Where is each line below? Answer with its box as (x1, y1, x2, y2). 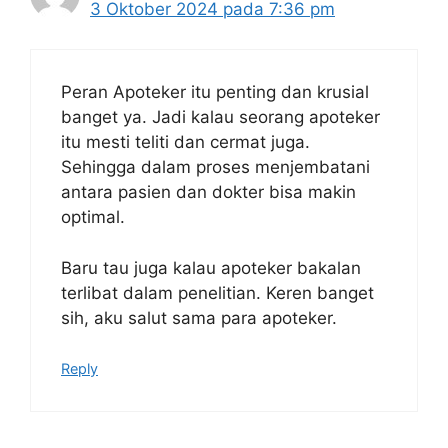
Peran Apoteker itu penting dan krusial (61, 82, 369, 103)
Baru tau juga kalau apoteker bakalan (61, 257, 361, 278)
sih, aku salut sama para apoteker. (61, 307, 337, 328)
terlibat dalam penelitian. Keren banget (61, 282, 374, 303)
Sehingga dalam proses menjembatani (61, 157, 370, 178)
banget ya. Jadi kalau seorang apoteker (61, 107, 380, 128)
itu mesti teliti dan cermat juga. (61, 132, 310, 153)
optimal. (61, 207, 125, 228)
